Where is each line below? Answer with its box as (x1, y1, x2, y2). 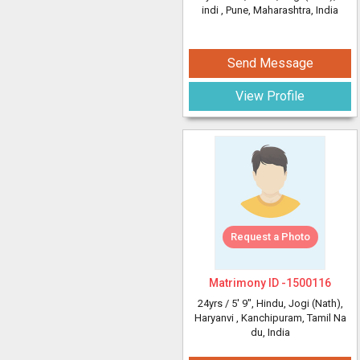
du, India (250, 326, 290, 338)
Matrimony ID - (209, 276, 286, 289)
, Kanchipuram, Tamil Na (235, 312, 346, 324)
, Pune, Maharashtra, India (221, 4, 338, 16)
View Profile (235, 88, 305, 104)
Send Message (227, 55, 313, 71)
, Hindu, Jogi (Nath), (251, 297, 343, 309)
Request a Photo (230, 231, 310, 243)
